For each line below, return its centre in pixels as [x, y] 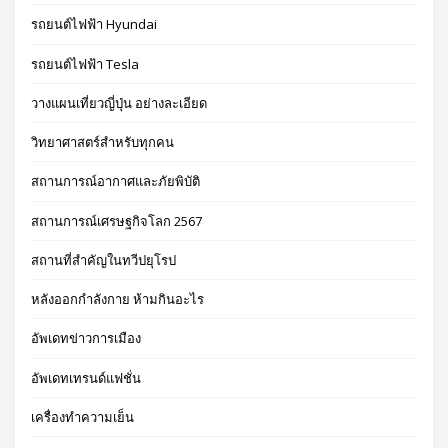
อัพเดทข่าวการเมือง [86, 338]
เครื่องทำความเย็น [83, 416]
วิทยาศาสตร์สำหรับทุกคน [103, 142]
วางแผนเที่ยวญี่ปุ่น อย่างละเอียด [119, 102]
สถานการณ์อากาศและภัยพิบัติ [116, 181]
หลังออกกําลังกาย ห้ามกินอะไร [118, 299]
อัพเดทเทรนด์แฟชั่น [86, 377]
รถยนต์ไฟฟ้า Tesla [85, 63]
